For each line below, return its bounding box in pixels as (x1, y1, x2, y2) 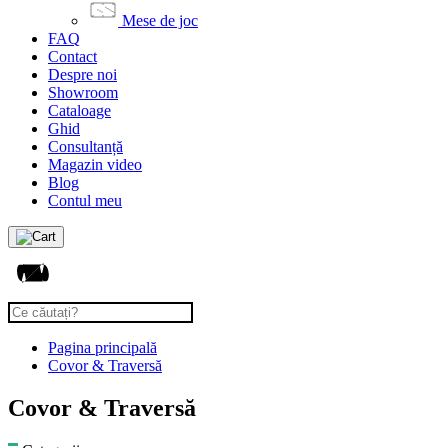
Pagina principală (48, 339, 157, 356)
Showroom (48, 84, 118, 101)
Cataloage (48, 102, 111, 119)
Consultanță (48, 138, 123, 155)
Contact (48, 48, 97, 65)
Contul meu (48, 192, 122, 209)
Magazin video (48, 156, 142, 173)
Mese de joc (122, 12, 198, 29)
